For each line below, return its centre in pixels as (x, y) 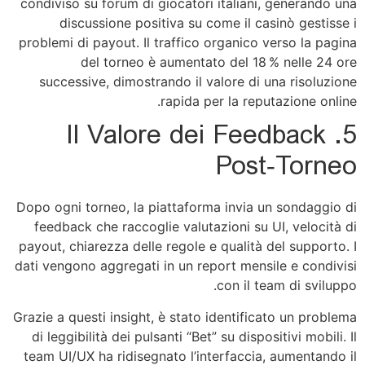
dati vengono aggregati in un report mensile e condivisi (186, 266)
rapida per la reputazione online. (259, 101)
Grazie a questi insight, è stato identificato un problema (185, 317)
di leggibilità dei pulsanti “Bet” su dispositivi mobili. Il (194, 336)
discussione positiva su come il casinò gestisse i (208, 22)
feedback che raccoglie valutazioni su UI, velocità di (196, 227)
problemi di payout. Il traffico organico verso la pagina (188, 42)
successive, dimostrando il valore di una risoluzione (198, 81)
